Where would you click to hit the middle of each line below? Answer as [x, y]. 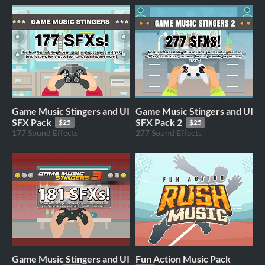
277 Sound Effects [169, 133]
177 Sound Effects [45, 133]
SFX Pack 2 [159, 122]
